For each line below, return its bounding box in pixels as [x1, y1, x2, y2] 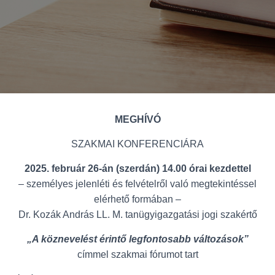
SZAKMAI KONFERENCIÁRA [71, 139, 204, 149]
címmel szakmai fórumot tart [77, 249, 198, 260]
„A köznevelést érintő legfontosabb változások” [26, 234, 249, 244]
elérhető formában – [94, 194, 181, 204]
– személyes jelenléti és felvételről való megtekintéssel [18, 179, 257, 189]
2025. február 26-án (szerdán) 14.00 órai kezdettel [24, 163, 251, 174]
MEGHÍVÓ [114, 114, 161, 125]
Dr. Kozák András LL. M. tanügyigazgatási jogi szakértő [18, 209, 257, 220]
